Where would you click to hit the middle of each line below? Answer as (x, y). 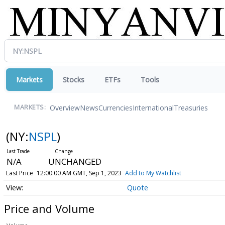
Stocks (74, 80)
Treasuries (191, 107)
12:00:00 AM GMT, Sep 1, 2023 (79, 173)
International (153, 107)
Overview (65, 107)
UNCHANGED (75, 161)
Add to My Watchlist (153, 173)
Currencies (116, 107)
